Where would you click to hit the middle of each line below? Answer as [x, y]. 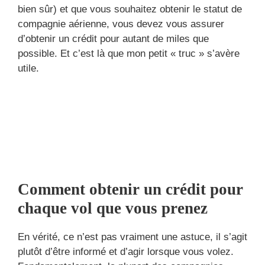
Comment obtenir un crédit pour [130, 189]
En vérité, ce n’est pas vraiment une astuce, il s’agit [132, 237]
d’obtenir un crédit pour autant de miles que [113, 39]
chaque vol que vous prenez [113, 208]
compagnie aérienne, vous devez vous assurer [121, 24]
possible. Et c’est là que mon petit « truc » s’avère [129, 54]
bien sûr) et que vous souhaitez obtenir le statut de [130, 9]
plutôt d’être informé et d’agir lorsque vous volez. [126, 251]
